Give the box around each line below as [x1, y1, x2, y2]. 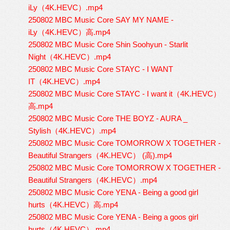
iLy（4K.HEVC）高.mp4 [28, 28, 110, 36]
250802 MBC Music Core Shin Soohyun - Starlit [28, 40, 188, 49]
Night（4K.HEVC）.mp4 [28, 52, 111, 61]
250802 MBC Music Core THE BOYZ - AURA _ [28, 114, 187, 123]
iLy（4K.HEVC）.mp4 [28, 3, 103, 12]
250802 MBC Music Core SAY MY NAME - [28, 15, 174, 24]
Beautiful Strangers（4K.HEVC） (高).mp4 [28, 151, 172, 160]
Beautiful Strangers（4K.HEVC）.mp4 [28, 176, 157, 184]
